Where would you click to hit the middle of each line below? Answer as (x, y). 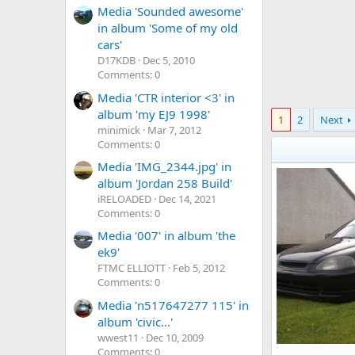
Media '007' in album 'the (166, 236)
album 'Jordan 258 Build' (165, 183)
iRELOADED (124, 198)
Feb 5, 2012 (199, 268)
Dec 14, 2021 (187, 198)
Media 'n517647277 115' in (173, 305)
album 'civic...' (135, 321)
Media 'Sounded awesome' (170, 11)
